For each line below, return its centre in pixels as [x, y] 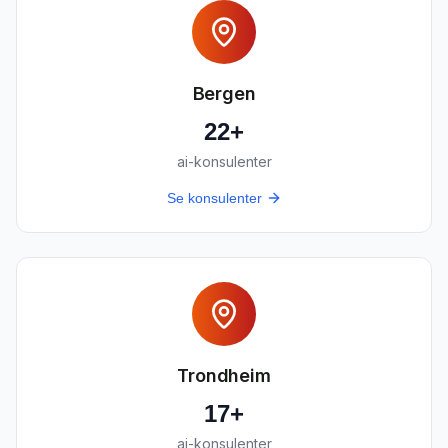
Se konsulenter [214, 198]
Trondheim [224, 375]
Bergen [224, 93]
